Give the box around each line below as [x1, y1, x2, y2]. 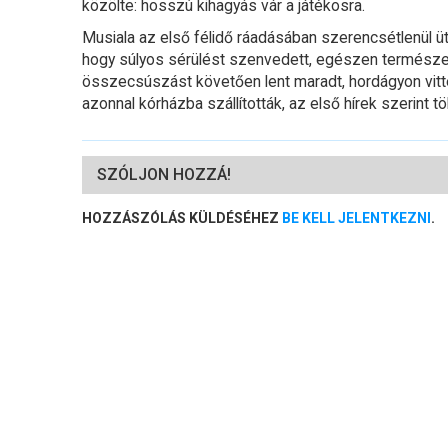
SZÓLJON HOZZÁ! [97, 165, 231, 185]
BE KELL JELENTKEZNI [282, 210, 431, 227]
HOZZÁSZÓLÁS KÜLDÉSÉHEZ [82, 210, 282, 227]
